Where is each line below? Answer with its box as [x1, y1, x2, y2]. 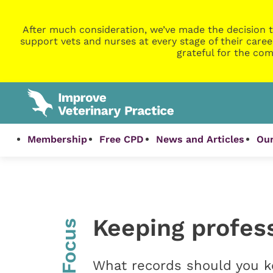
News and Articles [156, 133, 245, 146]
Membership [27, 133, 88, 146]
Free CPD [99, 133, 144, 146]
